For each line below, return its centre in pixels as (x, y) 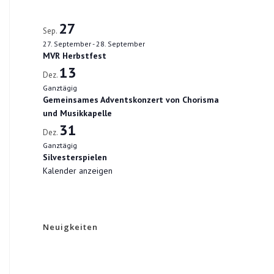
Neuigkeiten (70, 227)
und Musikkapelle (77, 113)
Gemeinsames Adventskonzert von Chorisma (131, 100)
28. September (120, 44)
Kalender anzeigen (78, 171)
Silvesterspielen (75, 157)
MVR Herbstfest (75, 56)
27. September (67, 44)
